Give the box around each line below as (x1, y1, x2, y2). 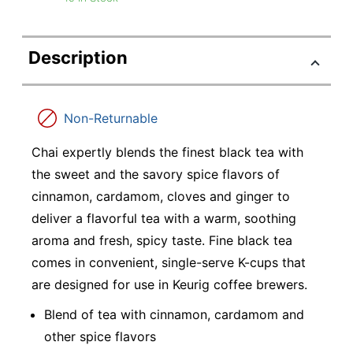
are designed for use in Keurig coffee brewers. (32, 277, 307, 292)
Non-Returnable (64, 110, 158, 126)
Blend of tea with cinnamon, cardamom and (44, 306, 304, 322)
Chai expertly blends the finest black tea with (32, 144, 303, 160)
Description (28, 47, 128, 68)
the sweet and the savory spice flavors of (32, 166, 280, 182)
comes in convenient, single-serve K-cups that (32, 255, 306, 270)
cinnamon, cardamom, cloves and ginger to (32, 188, 290, 204)
